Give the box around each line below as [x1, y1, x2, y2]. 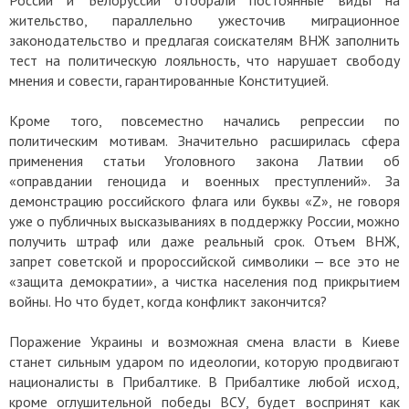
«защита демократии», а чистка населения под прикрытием [9, 271, 400, 290]
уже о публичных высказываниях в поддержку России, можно [9, 211, 400, 230]
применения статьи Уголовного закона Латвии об [9, 151, 400, 170]
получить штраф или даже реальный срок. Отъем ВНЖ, [9, 231, 400, 250]
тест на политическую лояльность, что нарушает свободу [9, 50, 400, 69]
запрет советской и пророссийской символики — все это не [9, 251, 400, 270]
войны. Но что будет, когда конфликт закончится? [9, 291, 330, 310]
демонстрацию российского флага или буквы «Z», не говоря [9, 191, 400, 210]
